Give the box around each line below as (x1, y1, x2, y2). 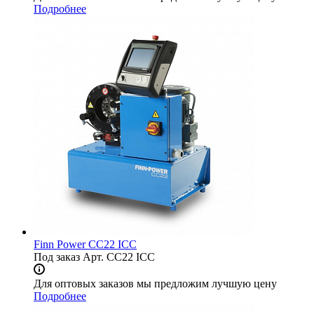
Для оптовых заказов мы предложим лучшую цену (34, 278, 277, 290)
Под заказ (34, 251, 80, 264)
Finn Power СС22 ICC (34, 238, 137, 251)
